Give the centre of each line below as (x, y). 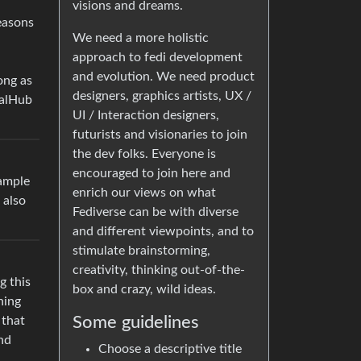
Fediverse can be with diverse (156, 212)
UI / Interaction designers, (146, 115)
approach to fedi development (158, 57)
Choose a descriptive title (170, 349)
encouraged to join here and (151, 173)
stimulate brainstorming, (141, 251)
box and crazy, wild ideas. (144, 289)
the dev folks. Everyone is (144, 154)
